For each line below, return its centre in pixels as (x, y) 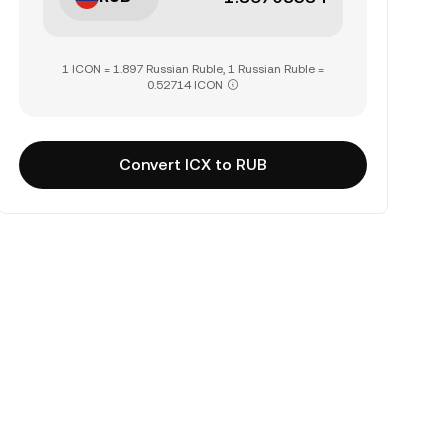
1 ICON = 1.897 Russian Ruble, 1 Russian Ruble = (192, 69)
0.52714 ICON (184, 85)
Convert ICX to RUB (192, 164)
